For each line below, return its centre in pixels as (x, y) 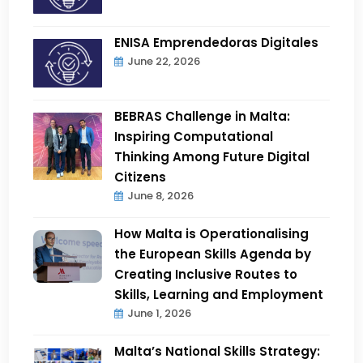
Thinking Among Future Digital (212, 156)
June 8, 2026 (161, 195)
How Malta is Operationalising (212, 233)
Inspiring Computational (194, 136)
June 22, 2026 (164, 61)
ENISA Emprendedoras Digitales (217, 42)
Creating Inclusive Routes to (206, 274)
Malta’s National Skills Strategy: (218, 351)
